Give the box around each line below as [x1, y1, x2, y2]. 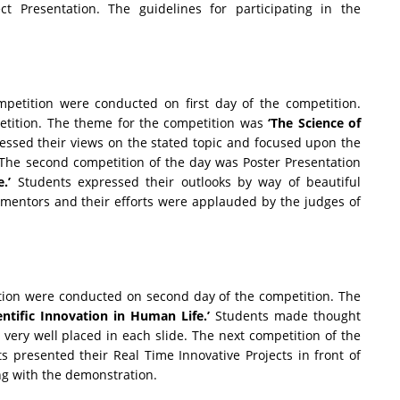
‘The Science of [268, 114, 362, 132]
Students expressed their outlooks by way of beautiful [11, 173, 362, 191]
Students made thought [210, 307, 361, 325]
